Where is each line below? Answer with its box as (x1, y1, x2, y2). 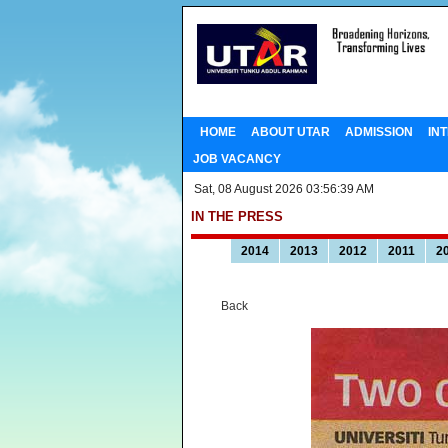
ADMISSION (344, 124, 413, 139)
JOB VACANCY (192, 151, 281, 166)
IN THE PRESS (191, 209, 283, 225)
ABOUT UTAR (250, 124, 330, 139)
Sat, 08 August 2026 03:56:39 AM (193, 181, 374, 196)
